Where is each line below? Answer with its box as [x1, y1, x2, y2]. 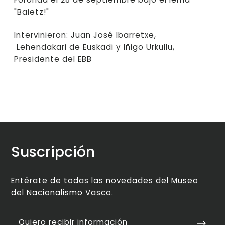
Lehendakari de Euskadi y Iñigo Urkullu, [14, 41, 175, 52]
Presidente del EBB [14, 53, 92, 64]
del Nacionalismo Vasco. [11, 187, 114, 198]
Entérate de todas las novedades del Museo [11, 175, 199, 186]
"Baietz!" [14, 7, 50, 18]
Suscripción [11, 141, 95, 162]
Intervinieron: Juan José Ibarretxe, [14, 29, 157, 40]
